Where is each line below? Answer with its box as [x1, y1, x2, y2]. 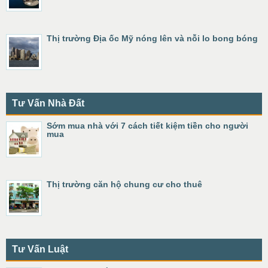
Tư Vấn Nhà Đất [12, 98, 84, 108]
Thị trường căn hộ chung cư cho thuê [47, 179, 202, 189]
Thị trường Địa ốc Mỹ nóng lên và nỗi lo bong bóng [47, 33, 258, 43]
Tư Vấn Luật [12, 244, 68, 254]
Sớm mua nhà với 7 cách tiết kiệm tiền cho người [47, 121, 248, 130]
